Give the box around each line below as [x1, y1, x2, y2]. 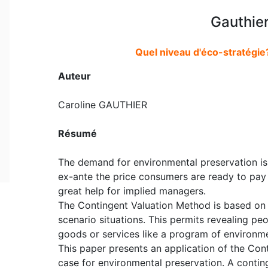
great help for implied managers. [57, 184, 206, 197]
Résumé [57, 127, 97, 139]
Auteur [57, 69, 91, 82]
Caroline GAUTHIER [57, 98, 147, 111]
